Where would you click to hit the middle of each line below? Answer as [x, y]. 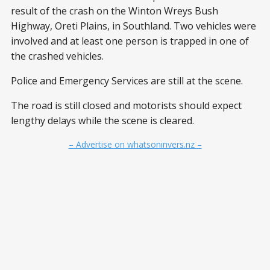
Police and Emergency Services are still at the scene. [127, 80]
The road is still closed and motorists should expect [126, 105]
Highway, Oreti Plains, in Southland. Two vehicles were [133, 26]
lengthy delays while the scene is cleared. [102, 120]
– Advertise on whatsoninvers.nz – [135, 144]
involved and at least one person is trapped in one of [130, 41]
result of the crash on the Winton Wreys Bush [115, 11]
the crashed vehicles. [57, 56]
